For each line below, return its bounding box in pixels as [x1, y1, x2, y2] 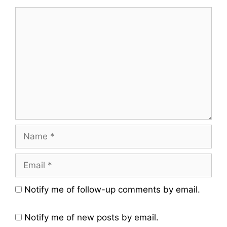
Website [15, 183, 48, 194]
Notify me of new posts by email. [24, 212, 159, 223]
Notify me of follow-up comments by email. [24, 184, 200, 195]
